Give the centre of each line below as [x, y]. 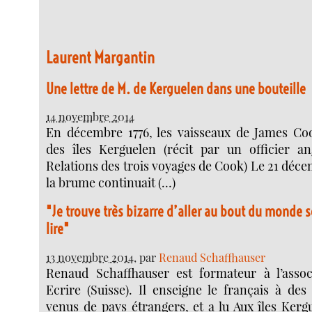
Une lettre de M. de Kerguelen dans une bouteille [176, 88]
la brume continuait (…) [111, 183]
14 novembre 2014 [91, 117]
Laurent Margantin [101, 57]
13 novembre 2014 [90, 257]
